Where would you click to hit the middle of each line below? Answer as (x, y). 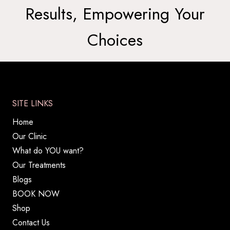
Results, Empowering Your (115, 14)
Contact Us (31, 223)
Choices (115, 40)
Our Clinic (30, 137)
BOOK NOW (36, 194)
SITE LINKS (33, 104)
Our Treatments (39, 165)
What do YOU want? (48, 151)
